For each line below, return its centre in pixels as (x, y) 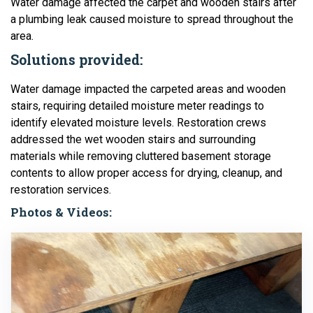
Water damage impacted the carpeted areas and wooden (148, 89)
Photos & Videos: (61, 212)
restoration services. (61, 190)
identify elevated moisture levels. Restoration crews (138, 123)
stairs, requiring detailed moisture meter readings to (137, 106)
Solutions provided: (77, 59)
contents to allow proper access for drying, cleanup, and (146, 173)
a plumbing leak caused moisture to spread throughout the (152, 19)
